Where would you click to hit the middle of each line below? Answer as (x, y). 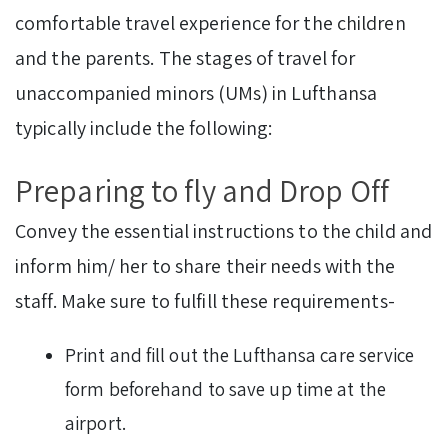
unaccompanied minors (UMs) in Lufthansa (196, 93)
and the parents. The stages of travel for (185, 58)
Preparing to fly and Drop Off (202, 191)
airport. (97, 423)
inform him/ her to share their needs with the (205, 266)
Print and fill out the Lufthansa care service (240, 355)
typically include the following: (144, 128)
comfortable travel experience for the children (210, 23)
